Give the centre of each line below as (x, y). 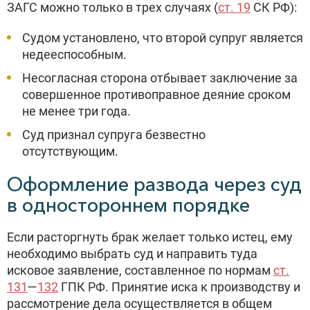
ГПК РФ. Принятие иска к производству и (179, 287)
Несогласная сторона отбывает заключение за (160, 78)
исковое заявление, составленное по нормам (140, 270)
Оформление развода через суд (154, 184)
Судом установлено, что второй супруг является (163, 38)
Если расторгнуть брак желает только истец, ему (150, 237)
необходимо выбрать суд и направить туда (132, 254)
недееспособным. (74, 54)
